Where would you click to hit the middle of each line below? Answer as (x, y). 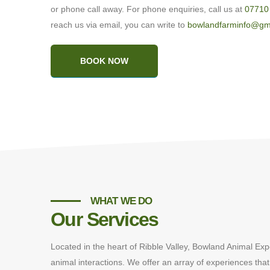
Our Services (105, 220)
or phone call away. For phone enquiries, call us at (148, 9)
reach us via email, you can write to (119, 25)
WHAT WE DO (121, 201)
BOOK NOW (104, 61)
